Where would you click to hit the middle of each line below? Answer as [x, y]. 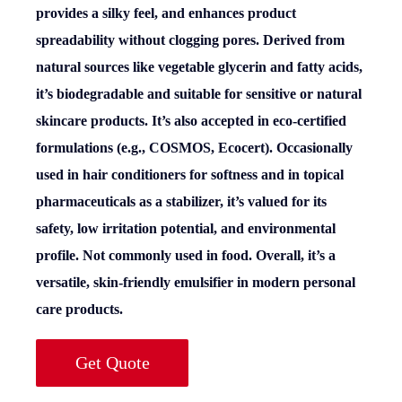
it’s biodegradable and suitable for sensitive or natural [199, 93]
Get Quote [112, 363]
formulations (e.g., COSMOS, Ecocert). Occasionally [194, 147]
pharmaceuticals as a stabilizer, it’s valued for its [181, 201]
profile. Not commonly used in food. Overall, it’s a [186, 255]
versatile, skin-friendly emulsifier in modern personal [196, 282]
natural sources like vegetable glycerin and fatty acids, [199, 66]
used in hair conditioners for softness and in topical [190, 174]
